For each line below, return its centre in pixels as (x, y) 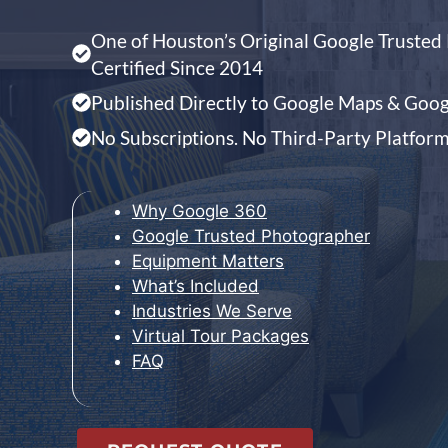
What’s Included (195, 285)
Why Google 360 (199, 210)
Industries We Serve (212, 310)
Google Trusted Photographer (251, 235)
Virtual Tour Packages (220, 335)
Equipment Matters (208, 260)
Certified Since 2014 (177, 67)
